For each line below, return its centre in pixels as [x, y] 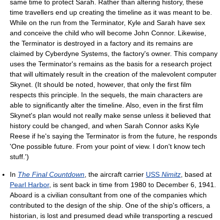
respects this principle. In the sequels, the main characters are [106, 95]
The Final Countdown [51, 175]
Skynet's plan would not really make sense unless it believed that [110, 116]
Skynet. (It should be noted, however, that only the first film [101, 85]
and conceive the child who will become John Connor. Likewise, [108, 33]
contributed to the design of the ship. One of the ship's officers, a [110, 206]
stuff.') [19, 157]
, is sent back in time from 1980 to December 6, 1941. [133, 185]
